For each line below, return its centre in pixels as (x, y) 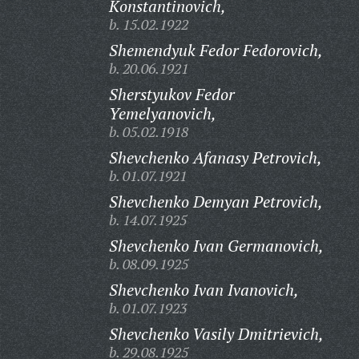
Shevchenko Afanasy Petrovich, (215, 157)
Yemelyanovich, (162, 113)
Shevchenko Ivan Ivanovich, (204, 290)
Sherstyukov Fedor (171, 94)
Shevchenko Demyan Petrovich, (216, 202)
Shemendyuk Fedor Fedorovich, (216, 50)
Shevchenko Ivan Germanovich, (216, 246)
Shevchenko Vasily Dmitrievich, (216, 334)
